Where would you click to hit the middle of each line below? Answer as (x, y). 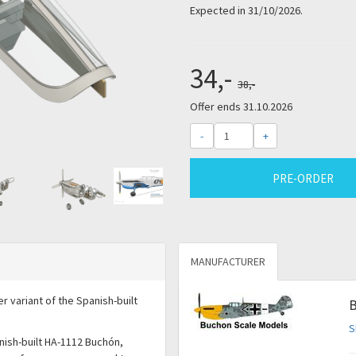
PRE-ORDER (303, 178)
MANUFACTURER (228, 261)
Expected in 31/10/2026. (246, 10)
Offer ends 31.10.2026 (241, 106)
